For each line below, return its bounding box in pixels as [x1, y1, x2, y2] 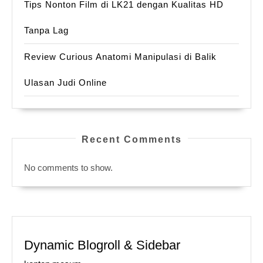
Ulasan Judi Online [24, 77, 107, 88]
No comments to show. [24, 163, 113, 173]
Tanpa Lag [24, 25, 69, 36]
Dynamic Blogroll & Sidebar [24, 238, 180, 253]
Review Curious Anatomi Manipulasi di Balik [24, 52, 217, 62]
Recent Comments [81, 134, 182, 145]
